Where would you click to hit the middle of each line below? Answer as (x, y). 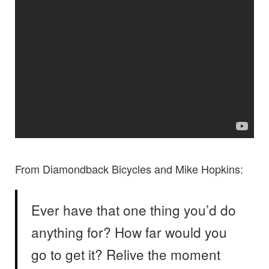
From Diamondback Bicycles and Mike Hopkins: (129, 169)
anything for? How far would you (129, 232)
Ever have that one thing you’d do (133, 210)
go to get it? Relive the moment (125, 254)
